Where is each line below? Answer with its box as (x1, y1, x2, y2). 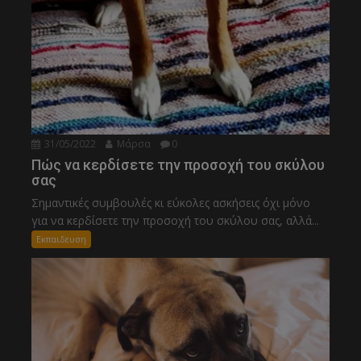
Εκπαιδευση (36, 233, 87, 246)
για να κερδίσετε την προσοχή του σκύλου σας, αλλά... (31, 213, 320, 229)
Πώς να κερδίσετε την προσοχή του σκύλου (31, 156, 326, 174)
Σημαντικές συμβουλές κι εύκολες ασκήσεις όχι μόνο (31, 195, 311, 211)
